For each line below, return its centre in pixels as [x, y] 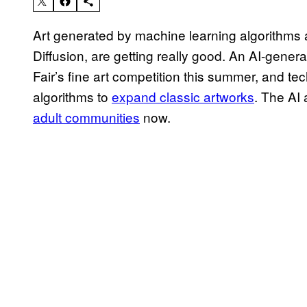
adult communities [86, 117]
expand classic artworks [183, 97]
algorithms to [72, 97]
